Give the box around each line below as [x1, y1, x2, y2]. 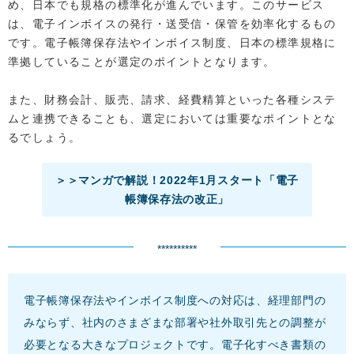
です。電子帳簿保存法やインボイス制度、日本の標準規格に [8, 36, 337, 50]
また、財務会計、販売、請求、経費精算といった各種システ [8, 93, 337, 107]
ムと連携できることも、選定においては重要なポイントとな [8, 112, 337, 126]
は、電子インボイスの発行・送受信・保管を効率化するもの [8, 17, 337, 31]
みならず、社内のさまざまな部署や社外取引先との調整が [24, 316, 326, 330]
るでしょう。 [8, 131, 81, 145]
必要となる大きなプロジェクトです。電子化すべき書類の [24, 338, 326, 352]
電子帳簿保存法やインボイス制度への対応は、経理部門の [24, 294, 326, 307]
